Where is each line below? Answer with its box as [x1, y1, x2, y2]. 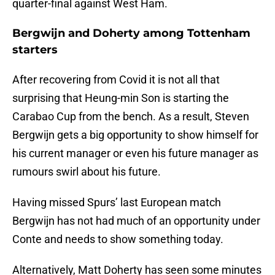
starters [12, 43, 58, 57]
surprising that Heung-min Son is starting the [12, 91, 229, 105]
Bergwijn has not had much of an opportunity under [12, 214, 260, 228]
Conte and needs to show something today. [12, 233, 223, 246]
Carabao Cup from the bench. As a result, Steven [12, 110, 249, 123]
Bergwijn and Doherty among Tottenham [12, 26, 250, 41]
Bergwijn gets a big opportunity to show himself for [12, 128, 258, 142]
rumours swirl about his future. [12, 165, 161, 179]
